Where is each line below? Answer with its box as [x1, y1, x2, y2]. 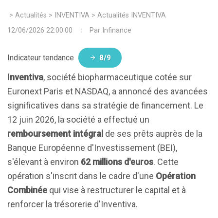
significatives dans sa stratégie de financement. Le [7, 100, 203, 110]
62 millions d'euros [81, 157, 153, 167]
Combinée [7, 185, 47, 195]
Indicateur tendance [7, 53, 76, 62]
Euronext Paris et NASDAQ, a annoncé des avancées [7, 86, 208, 96]
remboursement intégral [7, 128, 103, 139]
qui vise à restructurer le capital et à [47, 185, 186, 195]
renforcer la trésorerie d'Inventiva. [7, 199, 138, 209]
